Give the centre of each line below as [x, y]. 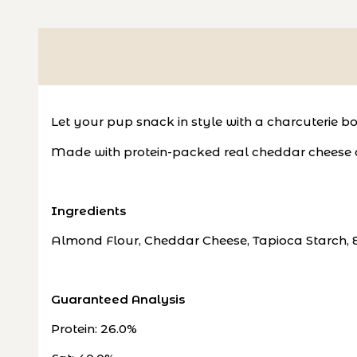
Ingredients [88, 211]
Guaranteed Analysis [118, 299]
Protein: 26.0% [94, 329]
